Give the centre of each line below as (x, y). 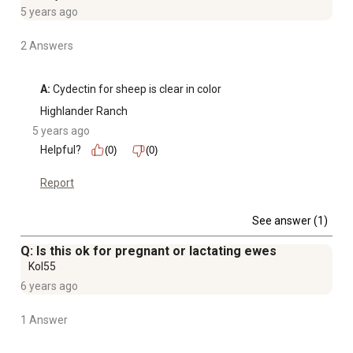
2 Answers (47, 46)
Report (57, 183)
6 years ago (49, 286)
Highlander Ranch (84, 111)
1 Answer (44, 320)
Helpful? (61, 150)
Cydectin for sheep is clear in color (137, 89)
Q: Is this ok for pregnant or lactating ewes (149, 251)
